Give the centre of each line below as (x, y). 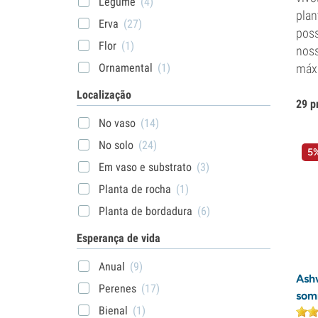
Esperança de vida (119, 238)
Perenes (117, 288)
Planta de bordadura (146, 211)
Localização (104, 94)
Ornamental (126, 67)
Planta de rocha (135, 189)
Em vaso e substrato (145, 167)
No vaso (117, 123)
